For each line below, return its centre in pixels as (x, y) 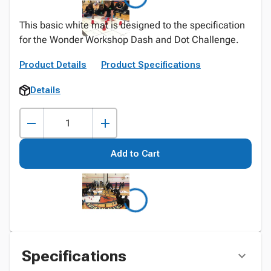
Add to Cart (135, 154)
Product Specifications (151, 65)
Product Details (53, 65)
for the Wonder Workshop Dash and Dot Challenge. (129, 40)
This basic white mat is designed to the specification (132, 25)
